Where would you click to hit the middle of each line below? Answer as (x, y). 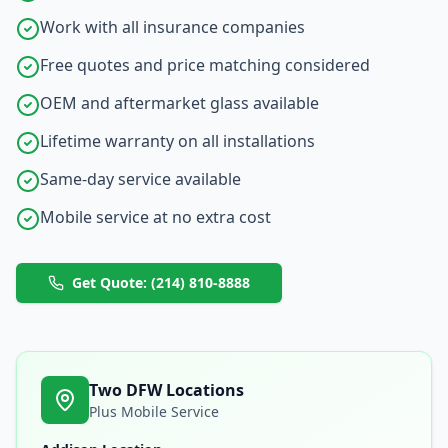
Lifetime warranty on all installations (177, 141)
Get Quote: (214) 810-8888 (161, 282)
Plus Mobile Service (154, 411)
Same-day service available (140, 179)
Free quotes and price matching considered (205, 65)
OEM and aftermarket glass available (179, 103)
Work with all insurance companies (172, 27)
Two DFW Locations (166, 390)
